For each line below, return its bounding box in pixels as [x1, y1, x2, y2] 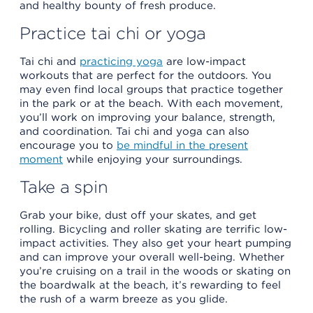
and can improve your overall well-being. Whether [20, 250, 284, 263]
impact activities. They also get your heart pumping [20, 236, 291, 249]
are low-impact [163, 54, 246, 68]
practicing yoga [80, 54, 163, 68]
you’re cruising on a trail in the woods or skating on [20, 264, 291, 277]
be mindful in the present [117, 138, 248, 152]
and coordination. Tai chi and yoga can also [20, 124, 249, 138]
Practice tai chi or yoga [20, 22, 207, 43]
